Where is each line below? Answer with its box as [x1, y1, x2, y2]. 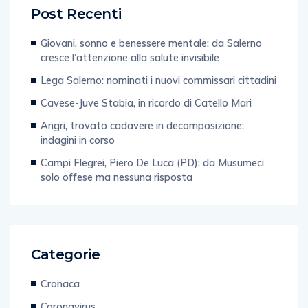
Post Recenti [31, 5, 122, 23]
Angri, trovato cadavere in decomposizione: [41, 119, 244, 133]
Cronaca [41, 277, 80, 291]
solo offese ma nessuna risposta [41, 170, 192, 184]
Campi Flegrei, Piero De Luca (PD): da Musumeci [41, 156, 264, 170]
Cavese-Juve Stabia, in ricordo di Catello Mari [41, 96, 252, 110]
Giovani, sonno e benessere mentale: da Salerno [41, 36, 262, 50]
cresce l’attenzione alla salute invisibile [41, 51, 219, 65]
